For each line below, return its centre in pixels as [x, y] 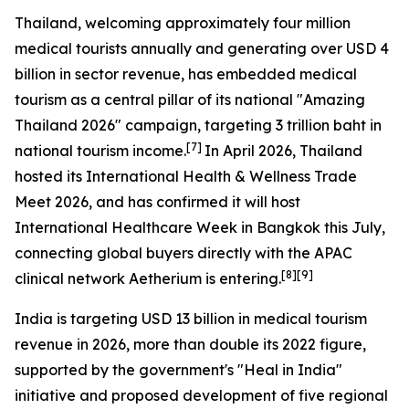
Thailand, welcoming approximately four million [183, 23]
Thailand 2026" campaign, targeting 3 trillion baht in [198, 125]
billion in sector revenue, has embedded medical [186, 74]
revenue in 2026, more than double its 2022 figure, [190, 344]
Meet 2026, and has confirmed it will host [157, 202]
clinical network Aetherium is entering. [148, 278]
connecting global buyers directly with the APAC [184, 253]
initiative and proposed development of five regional [201, 395]
